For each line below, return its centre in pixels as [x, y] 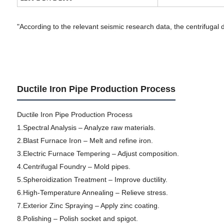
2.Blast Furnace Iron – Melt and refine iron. [85, 140]
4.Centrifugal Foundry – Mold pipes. [73, 166]
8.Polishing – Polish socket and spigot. [77, 218]
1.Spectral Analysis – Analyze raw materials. [86, 127]
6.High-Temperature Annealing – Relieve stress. [92, 192]
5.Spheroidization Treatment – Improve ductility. [92, 179]
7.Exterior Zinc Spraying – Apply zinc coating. [88, 205]
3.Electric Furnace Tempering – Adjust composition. [98, 153]
